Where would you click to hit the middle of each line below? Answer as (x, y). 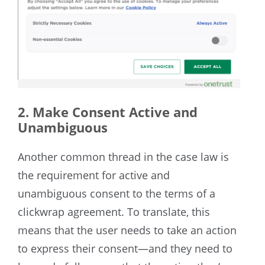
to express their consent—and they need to (125, 249)
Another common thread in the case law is (123, 157)
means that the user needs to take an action (127, 230)
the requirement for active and (94, 175)
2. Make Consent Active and (108, 112)
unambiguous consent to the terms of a (117, 194)
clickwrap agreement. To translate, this (114, 212)
